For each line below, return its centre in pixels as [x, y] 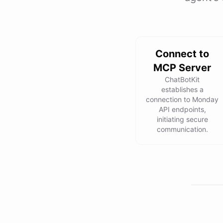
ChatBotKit [182, 79]
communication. [182, 129]
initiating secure [182, 119]
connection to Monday [182, 99]
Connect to [182, 54]
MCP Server [182, 68]
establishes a [182, 89]
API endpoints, [182, 109]
